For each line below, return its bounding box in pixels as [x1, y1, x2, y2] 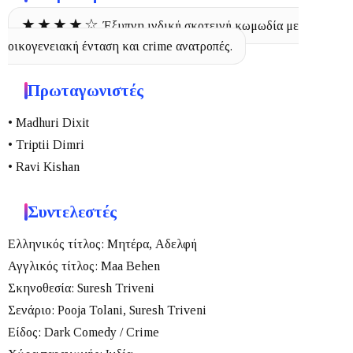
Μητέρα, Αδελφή [104, 236, 197, 251]
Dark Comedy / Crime [41, 325, 159, 339]
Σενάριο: [8, 303, 54, 317]
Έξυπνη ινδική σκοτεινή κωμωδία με [103, 18, 299, 32]
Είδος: [8, 325, 41, 339]
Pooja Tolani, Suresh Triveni [54, 303, 206, 317]
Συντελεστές [28, 202, 117, 221]
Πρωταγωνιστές [28, 80, 144, 100]
